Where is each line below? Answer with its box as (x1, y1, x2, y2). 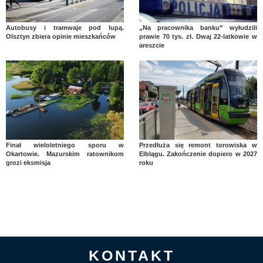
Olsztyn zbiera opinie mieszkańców (6, 33, 116, 41)
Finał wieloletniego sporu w (6, 141, 124, 149)
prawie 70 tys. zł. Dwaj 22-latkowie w (139, 33, 257, 41)
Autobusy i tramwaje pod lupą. (6, 24, 124, 32)
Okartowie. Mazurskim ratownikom (6, 150, 124, 157)
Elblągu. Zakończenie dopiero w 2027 (139, 150, 257, 157)
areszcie (139, 42, 164, 49)
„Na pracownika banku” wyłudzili (139, 24, 257, 32)
